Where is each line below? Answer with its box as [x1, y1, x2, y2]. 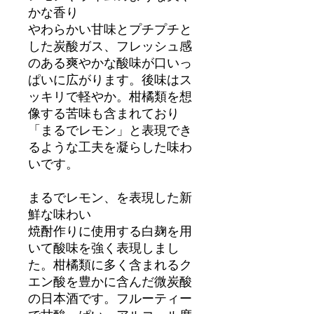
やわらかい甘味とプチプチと [28, 20, 192, 36]
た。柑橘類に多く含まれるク [28, 256, 192, 272]
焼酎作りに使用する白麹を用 [28, 222, 192, 238]
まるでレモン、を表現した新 [28, 189, 192, 205]
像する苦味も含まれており [28, 104, 179, 121]
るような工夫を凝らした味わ [28, 138, 192, 154]
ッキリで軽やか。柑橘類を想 [28, 88, 192, 104]
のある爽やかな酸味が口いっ [28, 54, 192, 70]
